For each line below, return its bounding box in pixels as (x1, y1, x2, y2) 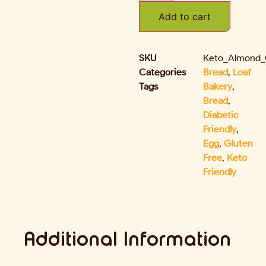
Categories (139, 66, 186, 78)
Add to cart (159, 11, 211, 23)
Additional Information (24, 227, 231, 251)
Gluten (224, 138, 253, 150)
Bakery (203, 81, 232, 93)
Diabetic (203, 109, 238, 121)
